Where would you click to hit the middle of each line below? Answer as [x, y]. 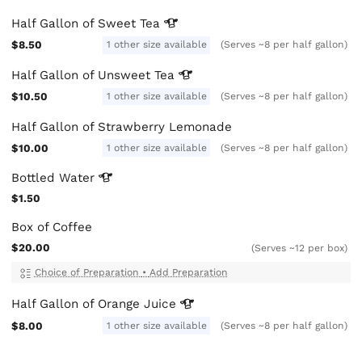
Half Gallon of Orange [78, 304]
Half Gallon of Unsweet [83, 75]
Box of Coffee [52, 227]
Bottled [36, 178]
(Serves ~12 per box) [299, 248]
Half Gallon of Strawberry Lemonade [122, 126]
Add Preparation [188, 273]
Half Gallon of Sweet [76, 24]
